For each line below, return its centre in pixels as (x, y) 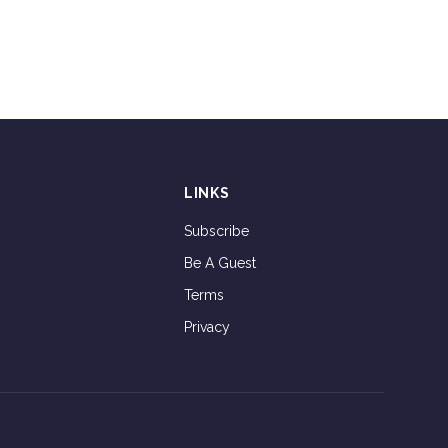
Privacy (207, 327)
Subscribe (216, 231)
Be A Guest (220, 263)
